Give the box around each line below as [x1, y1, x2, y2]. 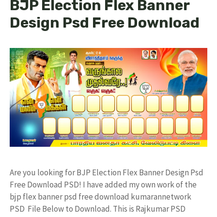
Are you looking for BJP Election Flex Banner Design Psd [10, 167, 203, 178]
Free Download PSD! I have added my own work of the [10, 179, 197, 190]
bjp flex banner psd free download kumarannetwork [10, 191, 191, 202]
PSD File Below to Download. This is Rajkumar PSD [10, 203, 186, 214]
